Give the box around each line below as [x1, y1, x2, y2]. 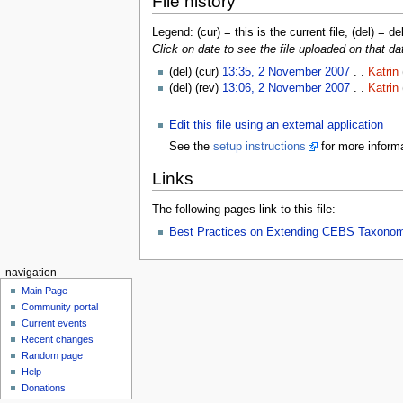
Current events [22, 317, 88, 328]
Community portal [22, 300, 99, 312]
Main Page [22, 284, 68, 296]
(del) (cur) [168, 66, 222, 79]
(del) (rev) [168, 82, 222, 95]
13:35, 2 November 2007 [221, 66, 350, 79]
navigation [4, 267, 57, 279]
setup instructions [212, 140, 306, 154]
